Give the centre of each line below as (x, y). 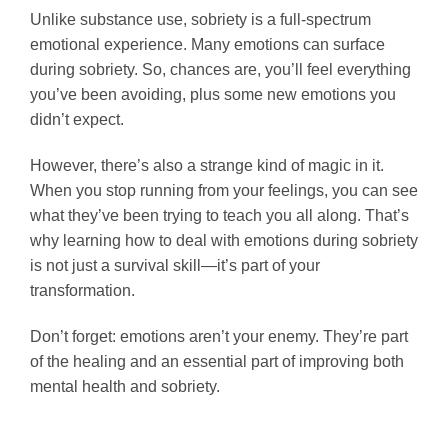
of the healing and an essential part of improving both (217, 361)
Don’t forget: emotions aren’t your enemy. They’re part (219, 336)
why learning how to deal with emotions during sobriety (224, 240)
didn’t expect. (77, 120)
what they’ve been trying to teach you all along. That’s (219, 215)
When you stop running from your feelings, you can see (224, 190)
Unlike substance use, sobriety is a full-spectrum (200, 20)
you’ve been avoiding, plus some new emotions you (213, 95)
